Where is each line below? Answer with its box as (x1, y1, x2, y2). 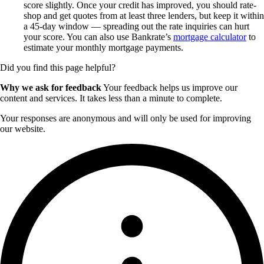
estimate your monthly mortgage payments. (24, 42, 183, 53)
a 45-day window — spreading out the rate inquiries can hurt (24, 21, 249, 32)
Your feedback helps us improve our (101, 82, 237, 93)
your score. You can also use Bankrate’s (24, 32, 173, 42)
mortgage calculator (173, 32, 246, 42)
